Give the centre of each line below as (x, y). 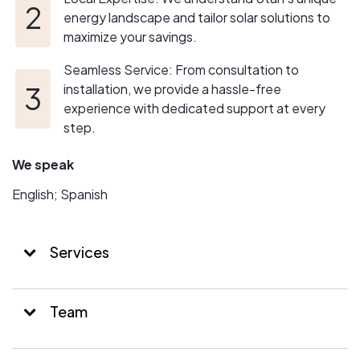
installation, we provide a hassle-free (172, 89)
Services (78, 252)
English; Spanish (60, 194)
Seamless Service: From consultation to (181, 70)
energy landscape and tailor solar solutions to (197, 18)
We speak (43, 165)
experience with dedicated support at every (194, 108)
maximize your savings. (130, 37)
